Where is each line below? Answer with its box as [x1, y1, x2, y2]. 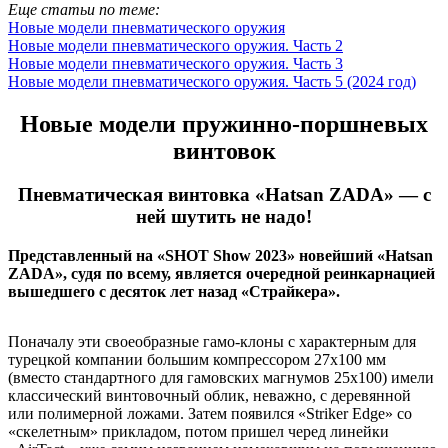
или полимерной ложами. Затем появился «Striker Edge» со [8, 405, 412, 423]
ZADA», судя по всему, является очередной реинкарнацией [8, 265, 435, 283]
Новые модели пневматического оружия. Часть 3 [8, 54, 343, 72]
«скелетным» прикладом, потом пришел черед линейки [8, 423, 389, 441]
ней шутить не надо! [136, 206, 312, 228]
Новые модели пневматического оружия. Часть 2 [8, 36, 343, 54]
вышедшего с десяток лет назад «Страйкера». [8, 283, 340, 301]
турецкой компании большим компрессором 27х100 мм [8, 351, 386, 369]
